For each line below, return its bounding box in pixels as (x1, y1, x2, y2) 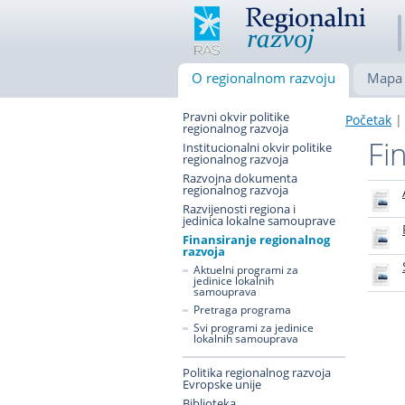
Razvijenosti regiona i (183, 201, 296, 217)
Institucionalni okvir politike (183, 139, 332, 155)
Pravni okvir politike (183, 108, 289, 125)
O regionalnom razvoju (192, 69, 335, 87)
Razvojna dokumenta (183, 170, 297, 186)
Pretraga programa (193, 302, 291, 317)
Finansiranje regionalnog (183, 231, 330, 248)
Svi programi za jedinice (193, 320, 314, 335)
